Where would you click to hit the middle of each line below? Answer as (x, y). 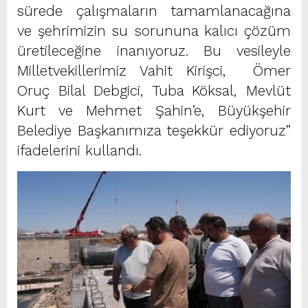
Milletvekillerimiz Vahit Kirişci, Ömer (154, 70)
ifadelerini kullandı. (79, 150)
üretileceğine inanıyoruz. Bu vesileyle (154, 51)
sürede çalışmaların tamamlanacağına (154, 11)
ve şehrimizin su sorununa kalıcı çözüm (154, 31)
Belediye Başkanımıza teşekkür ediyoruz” (154, 130)
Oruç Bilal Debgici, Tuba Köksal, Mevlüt (154, 90)
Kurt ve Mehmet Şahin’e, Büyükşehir (154, 110)
